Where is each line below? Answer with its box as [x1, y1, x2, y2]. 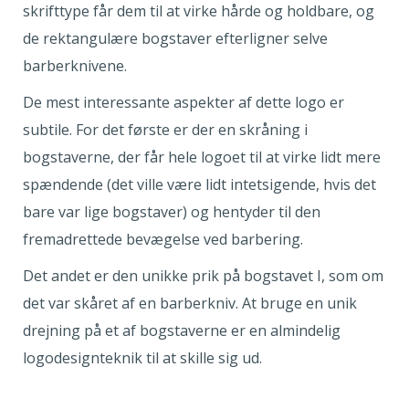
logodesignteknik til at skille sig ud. [23, 348, 262, 369]
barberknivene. [23, 56, 131, 77]
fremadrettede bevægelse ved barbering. [23, 229, 307, 250]
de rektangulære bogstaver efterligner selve [23, 28, 328, 49]
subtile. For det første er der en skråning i [23, 120, 308, 141]
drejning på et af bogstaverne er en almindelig [23, 320, 341, 341]
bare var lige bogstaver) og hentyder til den [23, 202, 320, 223]
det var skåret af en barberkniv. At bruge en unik [23, 293, 357, 314]
